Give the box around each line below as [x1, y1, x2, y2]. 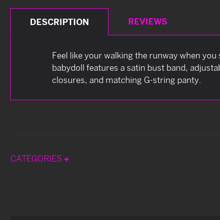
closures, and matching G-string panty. [52, 74, 201, 85]
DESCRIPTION [30, 16, 89, 27]
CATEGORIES [10, 153, 64, 164]
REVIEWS [128, 16, 167, 27]
